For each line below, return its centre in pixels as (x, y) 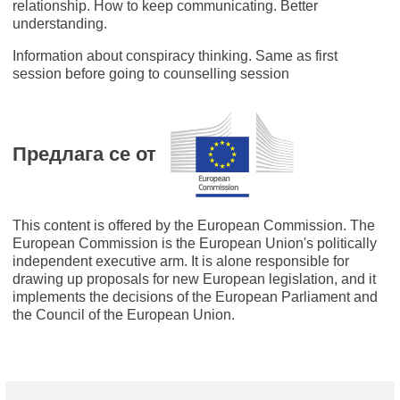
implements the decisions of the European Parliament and (195, 296)
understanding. (62, 23)
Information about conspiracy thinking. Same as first (175, 55)
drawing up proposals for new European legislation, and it (194, 279)
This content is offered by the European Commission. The (194, 225)
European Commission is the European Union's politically (195, 243)
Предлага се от (84, 154)
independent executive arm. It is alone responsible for (181, 261)
